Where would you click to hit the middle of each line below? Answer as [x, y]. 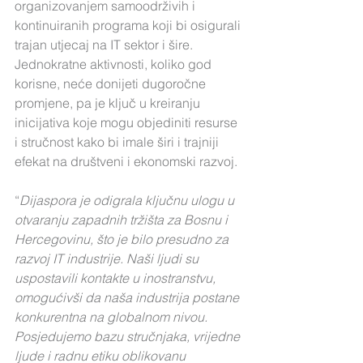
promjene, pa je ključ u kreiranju [109, 103]
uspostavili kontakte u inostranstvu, [117, 278]
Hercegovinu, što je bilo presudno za [123, 239]
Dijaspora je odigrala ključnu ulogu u [128, 200]
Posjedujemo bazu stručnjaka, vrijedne [129, 336]
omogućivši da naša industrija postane [128, 297]
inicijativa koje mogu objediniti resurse [128, 122]
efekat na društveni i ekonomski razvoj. [126, 161]
